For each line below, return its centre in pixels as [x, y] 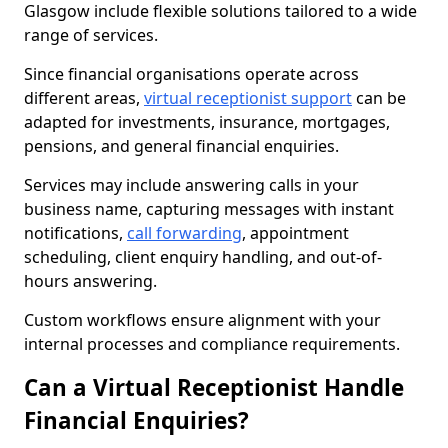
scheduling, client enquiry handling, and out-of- [203, 257]
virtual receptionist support [248, 98]
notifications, [75, 233]
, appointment [295, 233]
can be [379, 98]
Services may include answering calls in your [191, 185]
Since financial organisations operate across [191, 74]
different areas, [84, 98]
